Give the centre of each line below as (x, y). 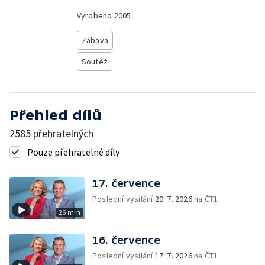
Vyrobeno (95, 15)
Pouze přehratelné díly (73, 152)
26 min (69, 212)
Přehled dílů (56, 115)
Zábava (95, 40)
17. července (126, 183)
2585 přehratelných (51, 133)
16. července (126, 240)
